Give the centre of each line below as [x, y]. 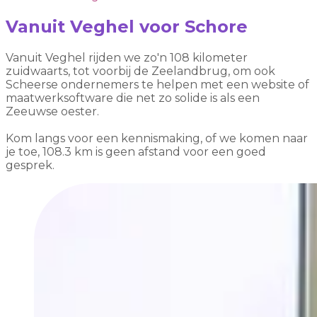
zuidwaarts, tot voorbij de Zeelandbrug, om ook [140, 71]
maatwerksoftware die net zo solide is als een [133, 98]
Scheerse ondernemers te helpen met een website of [157, 84]
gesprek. [30, 165]
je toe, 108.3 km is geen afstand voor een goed [136, 151]
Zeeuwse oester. [52, 111]
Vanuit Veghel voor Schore [127, 26]
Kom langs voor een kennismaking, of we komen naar [157, 138]
